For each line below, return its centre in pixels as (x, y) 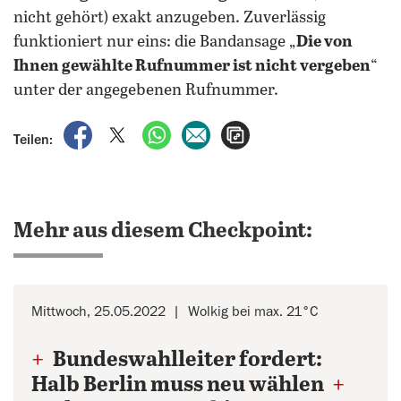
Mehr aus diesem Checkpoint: (163, 231)
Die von (324, 42)
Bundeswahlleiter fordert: (186, 360)
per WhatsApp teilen (237, 130)
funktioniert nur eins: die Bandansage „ (155, 42)
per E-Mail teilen (264, 130)
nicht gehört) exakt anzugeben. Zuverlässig (170, 18)
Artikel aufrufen (298, 130)
